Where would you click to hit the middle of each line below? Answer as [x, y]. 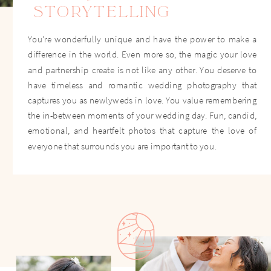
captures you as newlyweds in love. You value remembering [142, 100]
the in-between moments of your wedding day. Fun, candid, [142, 115]
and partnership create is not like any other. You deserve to [142, 69]
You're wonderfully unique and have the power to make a [142, 39]
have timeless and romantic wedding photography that [142, 85]
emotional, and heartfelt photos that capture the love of [142, 130]
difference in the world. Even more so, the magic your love [142, 54]
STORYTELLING [102, 12]
